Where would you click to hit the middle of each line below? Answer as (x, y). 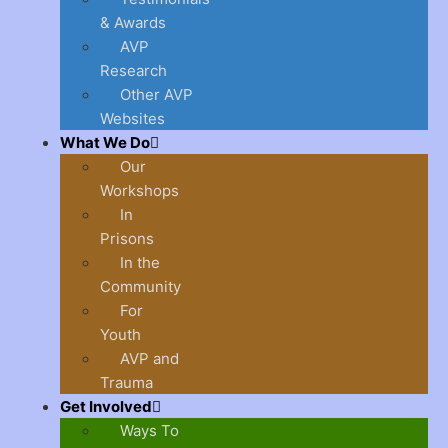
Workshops (139, 190)
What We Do (105, 142)
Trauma (126, 382)
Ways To (149, 430)
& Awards (133, 22)
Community (140, 286)
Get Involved (106, 406)
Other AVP (156, 94)
